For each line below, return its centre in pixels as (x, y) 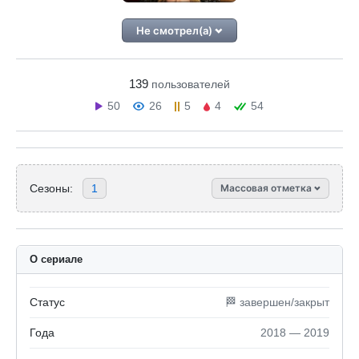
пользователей (191, 84)
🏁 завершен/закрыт (277, 302)
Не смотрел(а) (176, 30)
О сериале (56, 259)
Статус (47, 302)
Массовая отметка (267, 188)
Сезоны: (51, 188)
